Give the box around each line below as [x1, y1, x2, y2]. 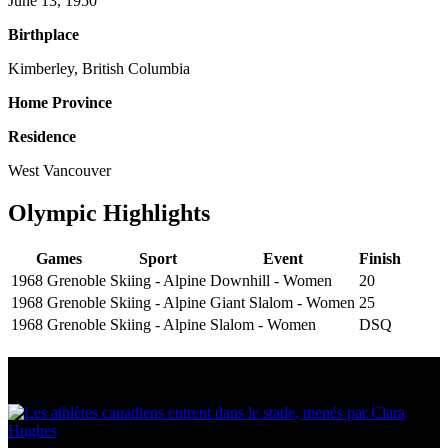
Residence [8, 128, 76, 146]
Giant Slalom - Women [210, 293, 355, 311]
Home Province [8, 94, 112, 112]
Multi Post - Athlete [8, 356, 210, 383]
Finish [359, 249, 401, 267]
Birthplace [8, 26, 79, 44]
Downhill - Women [210, 271, 332, 289]
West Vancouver [8, 162, 111, 180]
